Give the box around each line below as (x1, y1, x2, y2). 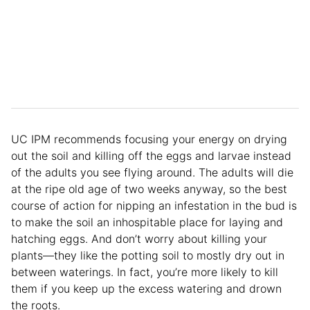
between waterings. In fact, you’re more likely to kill (11, 265, 278, 280)
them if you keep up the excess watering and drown (11, 282, 282, 296)
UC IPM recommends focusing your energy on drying (11, 132, 287, 147)
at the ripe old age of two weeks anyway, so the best (11, 182, 287, 197)
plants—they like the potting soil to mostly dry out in (11, 248, 284, 263)
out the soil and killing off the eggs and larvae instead (11, 149, 291, 163)
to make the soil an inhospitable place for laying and (11, 215, 283, 230)
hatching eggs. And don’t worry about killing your (11, 232, 267, 246)
